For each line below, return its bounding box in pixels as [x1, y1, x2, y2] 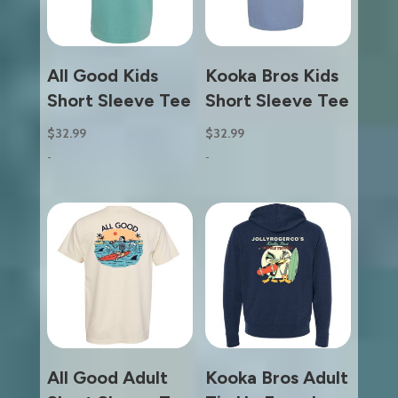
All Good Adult [46, 367, 168, 389]
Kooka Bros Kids [204, 64, 338, 86]
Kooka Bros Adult [204, 367, 348, 389]
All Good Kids [46, 64, 158, 86]
